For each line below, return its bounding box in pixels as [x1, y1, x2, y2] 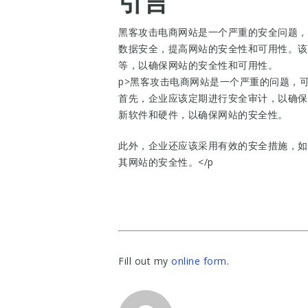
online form [171, 254, 227, 267]
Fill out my [118, 254, 171, 267]
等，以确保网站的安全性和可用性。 [118, 58, 278, 71]
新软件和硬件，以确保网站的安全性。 [118, 108, 288, 121]
